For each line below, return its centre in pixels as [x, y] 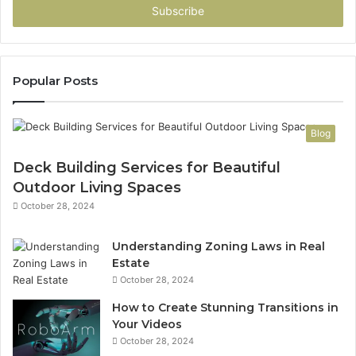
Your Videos [147, 324]
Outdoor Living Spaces [97, 188]
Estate [131, 263]
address [32, 11]
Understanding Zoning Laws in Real [219, 246]
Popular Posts [55, 81]
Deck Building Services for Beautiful [147, 168]
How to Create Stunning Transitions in [225, 308]
